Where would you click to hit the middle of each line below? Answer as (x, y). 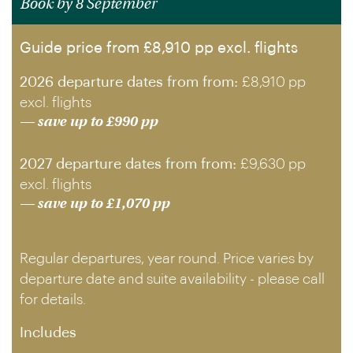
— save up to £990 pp (89, 123)
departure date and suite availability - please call (172, 279)
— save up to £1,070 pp (95, 204)
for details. (53, 299)
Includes (48, 333)
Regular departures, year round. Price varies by (167, 258)
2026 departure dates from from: (131, 82)
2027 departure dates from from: (130, 164)
